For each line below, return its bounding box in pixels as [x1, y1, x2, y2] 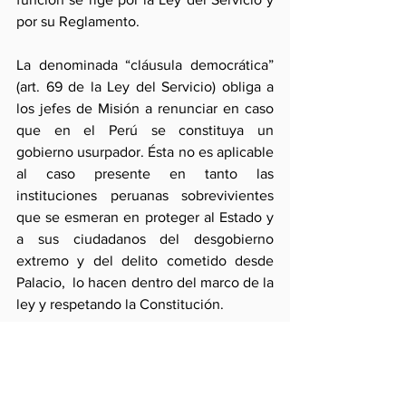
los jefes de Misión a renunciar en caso [16, 101, 274, 116]
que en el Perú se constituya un [16, 122, 274, 138]
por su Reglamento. [16, 14, 140, 29]
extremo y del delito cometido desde [16, 253, 274, 268]
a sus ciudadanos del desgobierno [16, 231, 274, 246]
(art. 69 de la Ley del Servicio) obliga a [16, 79, 274, 94]
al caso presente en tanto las [16, 166, 274, 181]
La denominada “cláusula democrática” [16, 57, 274, 72]
